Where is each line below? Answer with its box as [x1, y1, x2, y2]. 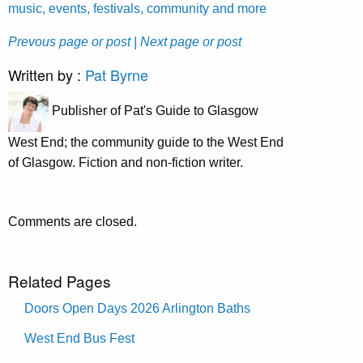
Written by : [8, 63, 85, 85]
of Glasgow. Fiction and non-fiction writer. [8, 155, 243, 169]
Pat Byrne [85, 63, 148, 85]
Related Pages [8, 269, 111, 292]
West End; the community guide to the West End [8, 135, 284, 149]
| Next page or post [134, 34, 241, 49]
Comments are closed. [8, 214, 137, 228]
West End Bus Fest [24, 331, 135, 345]
